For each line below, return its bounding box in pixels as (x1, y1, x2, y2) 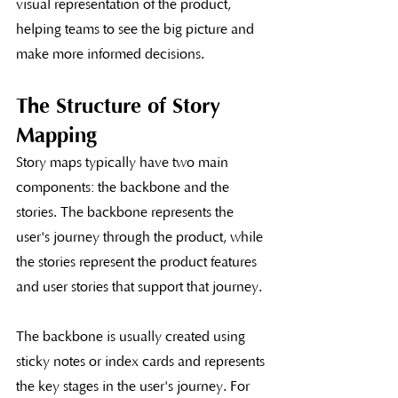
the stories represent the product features (16, 253, 260, 270)
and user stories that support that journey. (16, 278, 262, 295)
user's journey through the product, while (16, 228, 267, 245)
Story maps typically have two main (16, 154, 232, 171)
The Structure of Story (16, 93, 227, 118)
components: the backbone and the (16, 179, 233, 195)
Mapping (16, 123, 97, 147)
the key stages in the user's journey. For (16, 378, 253, 394)
